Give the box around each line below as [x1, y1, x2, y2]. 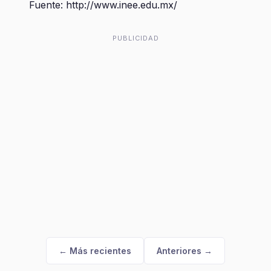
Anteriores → [157, 246, 212, 256]
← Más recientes [59, 246, 131, 256]
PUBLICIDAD [112, 34, 159, 42]
